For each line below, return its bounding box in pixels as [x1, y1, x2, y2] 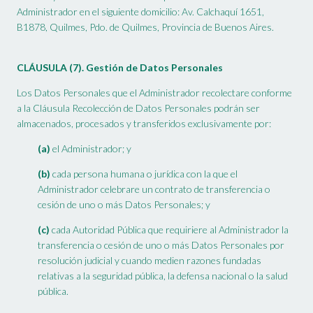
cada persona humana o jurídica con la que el [50, 168, 238, 180]
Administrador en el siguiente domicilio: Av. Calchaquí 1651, [17, 6, 264, 18]
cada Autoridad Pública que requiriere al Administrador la [50, 224, 289, 236]
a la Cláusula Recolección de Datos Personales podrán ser [17, 102, 260, 115]
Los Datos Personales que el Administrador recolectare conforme [17, 87, 292, 99]
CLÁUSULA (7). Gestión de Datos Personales [17, 61, 223, 74]
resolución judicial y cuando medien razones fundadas [38, 254, 261, 267]
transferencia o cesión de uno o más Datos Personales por [38, 239, 284, 252]
